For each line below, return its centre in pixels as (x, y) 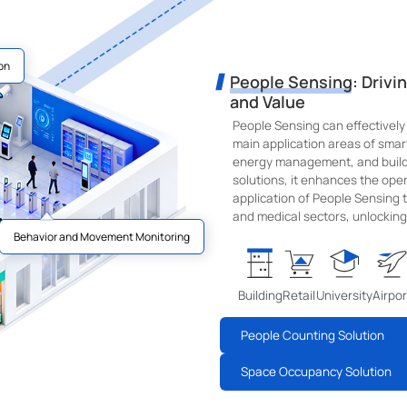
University (344, 295)
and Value (268, 101)
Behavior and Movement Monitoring (102, 236)
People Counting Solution (312, 335)
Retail (299, 295)
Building (260, 295)
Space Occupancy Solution (316, 372)
